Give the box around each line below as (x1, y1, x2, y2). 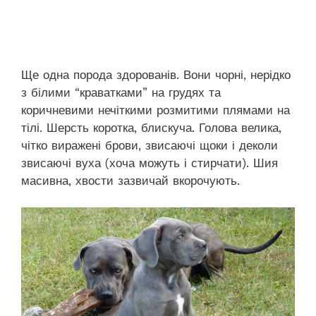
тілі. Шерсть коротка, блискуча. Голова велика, (21, 120, 281, 135)
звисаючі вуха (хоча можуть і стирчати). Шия (21, 155, 278, 170)
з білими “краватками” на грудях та (21, 85, 221, 99)
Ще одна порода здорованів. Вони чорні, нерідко (21, 67, 291, 82)
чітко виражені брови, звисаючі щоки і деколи (21, 138, 278, 152)
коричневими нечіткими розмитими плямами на (21, 102, 290, 117)
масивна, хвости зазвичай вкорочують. (21, 173, 240, 188)
